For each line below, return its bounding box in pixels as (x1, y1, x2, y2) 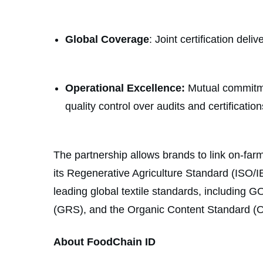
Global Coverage (65, 33, 149, 45)
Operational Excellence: (65, 82, 185, 94)
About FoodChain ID (53, 235, 156, 248)
